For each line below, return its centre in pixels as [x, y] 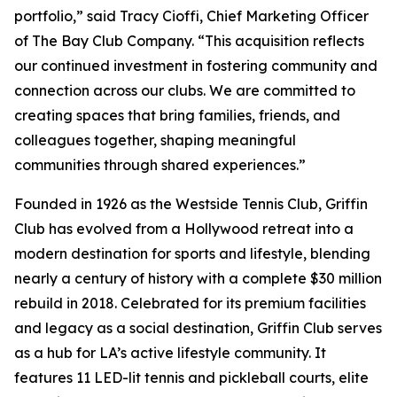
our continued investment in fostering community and [196, 65]
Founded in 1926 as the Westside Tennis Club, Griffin [191, 203]
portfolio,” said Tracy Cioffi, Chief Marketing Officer [191, 16]
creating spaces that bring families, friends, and [177, 115]
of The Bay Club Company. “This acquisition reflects [189, 40]
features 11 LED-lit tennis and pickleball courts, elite [191, 377]
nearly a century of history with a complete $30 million [198, 278]
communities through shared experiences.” [160, 164]
